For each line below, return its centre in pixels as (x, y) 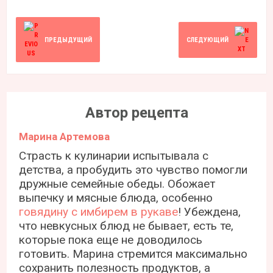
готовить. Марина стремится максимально (133, 254)
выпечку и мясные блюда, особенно (116, 198)
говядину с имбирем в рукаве (99, 212)
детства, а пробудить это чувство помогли (133, 170)
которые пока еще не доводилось (111, 240)
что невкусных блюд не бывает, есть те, (126, 226)
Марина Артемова (65, 136)
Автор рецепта (136, 113)
